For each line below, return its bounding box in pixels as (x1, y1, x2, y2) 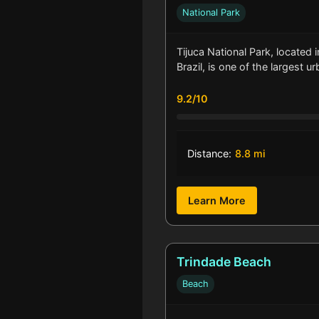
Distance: (187, 147, 231, 160)
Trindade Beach (177, 254, 271, 270)
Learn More (188, 194, 246, 207)
